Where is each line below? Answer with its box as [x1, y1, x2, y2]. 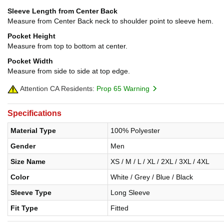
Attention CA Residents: [18, 84, 94, 93]
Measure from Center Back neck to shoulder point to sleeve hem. [7, 17, 213, 25]
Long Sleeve [110, 188, 150, 197]
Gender [10, 142, 35, 150]
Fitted [110, 204, 128, 212]
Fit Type [10, 204, 38, 212]
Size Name [10, 157, 45, 166]
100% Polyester [110, 126, 160, 135]
